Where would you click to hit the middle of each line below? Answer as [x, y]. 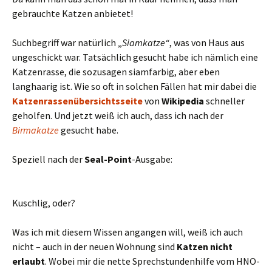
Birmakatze [36, 130]
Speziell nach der [48, 159]
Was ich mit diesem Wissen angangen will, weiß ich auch [127, 232]
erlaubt [29, 261]
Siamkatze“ [146, 42]
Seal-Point [108, 159]
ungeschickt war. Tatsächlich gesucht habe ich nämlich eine [135, 57]
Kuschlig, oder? [44, 202]
